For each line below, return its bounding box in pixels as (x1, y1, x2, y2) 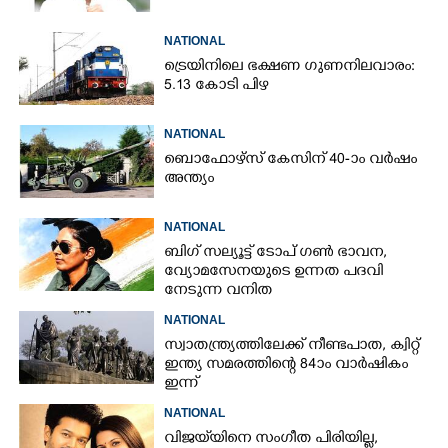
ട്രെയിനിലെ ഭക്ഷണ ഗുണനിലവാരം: (164, 57, 416, 77)
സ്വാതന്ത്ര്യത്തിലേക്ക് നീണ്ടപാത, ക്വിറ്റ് (164, 336, 421, 356)
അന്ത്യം (164, 169, 215, 189)
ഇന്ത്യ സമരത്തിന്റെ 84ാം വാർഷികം (164, 355, 409, 375)
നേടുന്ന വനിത (164, 281, 273, 301)
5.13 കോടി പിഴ (164, 76, 269, 96)
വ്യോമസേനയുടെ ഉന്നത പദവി (164, 262, 384, 282)
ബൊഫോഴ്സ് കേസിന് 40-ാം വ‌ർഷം (164, 150, 418, 170)
